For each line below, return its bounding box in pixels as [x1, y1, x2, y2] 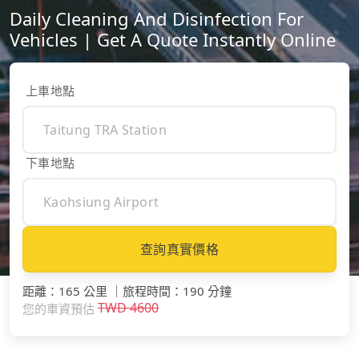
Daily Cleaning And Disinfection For [10, 6, 304, 31]
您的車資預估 [22, 300, 95, 317]
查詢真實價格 [140, 240, 219, 259]
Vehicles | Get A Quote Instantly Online [10, 27, 336, 52]
